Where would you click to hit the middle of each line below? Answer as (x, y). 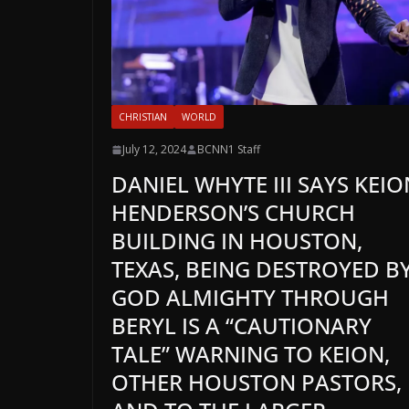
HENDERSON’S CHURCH (233, 213)
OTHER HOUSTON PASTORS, (257, 383)
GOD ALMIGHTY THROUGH (250, 298)
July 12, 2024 (154, 150)
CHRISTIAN (143, 117)
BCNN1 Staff (229, 150)
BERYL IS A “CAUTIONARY (241, 326)
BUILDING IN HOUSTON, (237, 241)
